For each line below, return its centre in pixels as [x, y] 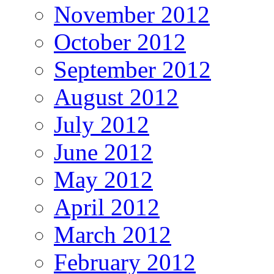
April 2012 [107, 207]
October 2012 [120, 42]
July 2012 [102, 124]
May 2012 [103, 179]
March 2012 [113, 234]
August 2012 [116, 97]
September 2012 [132, 69]
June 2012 [103, 152]
